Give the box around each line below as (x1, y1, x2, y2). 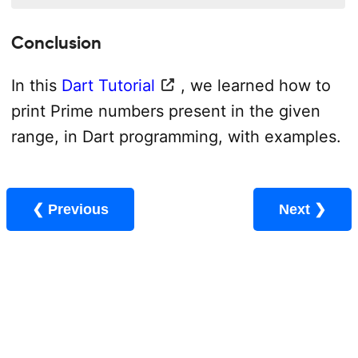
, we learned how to (180, 76, 331, 96)
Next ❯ (314, 201, 326, 218)
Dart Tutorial (61, 76, 155, 96)
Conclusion (10, 31, 101, 53)
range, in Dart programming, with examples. (10, 127, 341, 147)
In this (10, 76, 62, 96)
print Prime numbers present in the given (10, 101, 320, 121)
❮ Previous (48, 201, 109, 218)
